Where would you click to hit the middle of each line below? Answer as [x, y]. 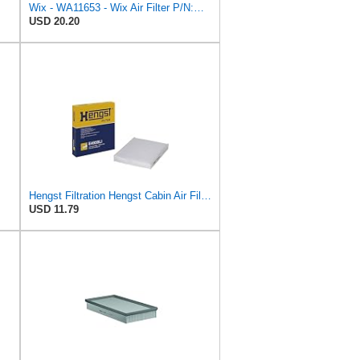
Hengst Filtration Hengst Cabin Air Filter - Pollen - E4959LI [206, 195]
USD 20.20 [54, 21]
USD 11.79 [54, 209]
